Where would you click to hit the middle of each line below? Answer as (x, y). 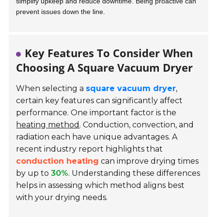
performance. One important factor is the (96, 113)
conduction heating (58, 161)
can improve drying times (149, 161)
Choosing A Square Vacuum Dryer (105, 68)
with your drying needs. (62, 198)
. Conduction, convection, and (137, 125)
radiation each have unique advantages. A (97, 137)
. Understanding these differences (134, 173)
